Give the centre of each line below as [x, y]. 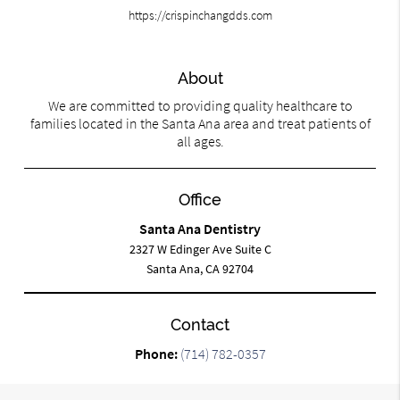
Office [200, 200]
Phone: [157, 354]
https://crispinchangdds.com [200, 16]
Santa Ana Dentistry [200, 229]
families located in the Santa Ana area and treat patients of [200, 124]
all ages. [200, 142]
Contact [200, 325]
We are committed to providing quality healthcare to [200, 106]
